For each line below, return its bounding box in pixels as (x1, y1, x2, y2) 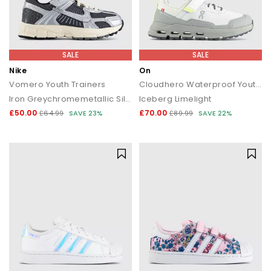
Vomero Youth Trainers (9, 79, 106, 90)
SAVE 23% (69, 108, 103, 118)
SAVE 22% (198, 108, 232, 118)
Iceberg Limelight (139, 93, 212, 105)
